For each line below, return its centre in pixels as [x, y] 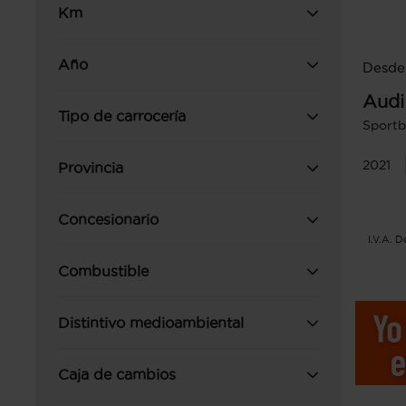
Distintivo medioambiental [151, 323]
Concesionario [108, 219]
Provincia [91, 168]
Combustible [103, 271]
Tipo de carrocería [122, 116]
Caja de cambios [117, 374]
